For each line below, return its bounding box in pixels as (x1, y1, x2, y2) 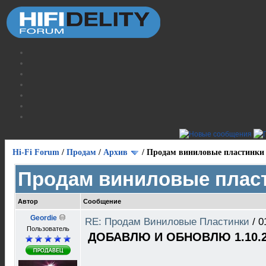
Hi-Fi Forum (12, 148, 59, 157)
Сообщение (83, 198, 121, 205)
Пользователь (26, 225, 69, 232)
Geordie (30, 214, 57, 222)
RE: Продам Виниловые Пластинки (85, 216, 252, 227)
